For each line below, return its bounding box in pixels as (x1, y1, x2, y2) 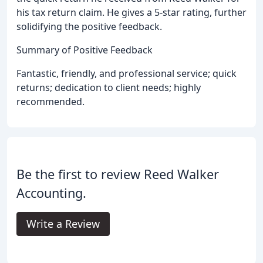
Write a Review (26, 217, 100, 231)
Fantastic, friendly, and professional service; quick (16, 67, 237, 80)
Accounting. (16, 184, 86, 202)
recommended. (16, 95, 85, 109)
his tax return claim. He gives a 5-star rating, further (16, 6, 247, 19)
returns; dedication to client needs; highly (16, 81, 201, 95)
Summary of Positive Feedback (16, 43, 153, 57)
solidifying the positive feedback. (16, 20, 162, 33)
